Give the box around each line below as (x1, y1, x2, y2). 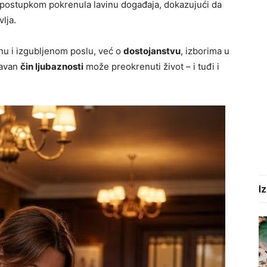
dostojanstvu (123, 45, 181, 57)
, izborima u (181, 45, 229, 57)
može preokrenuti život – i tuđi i (83, 61, 219, 73)
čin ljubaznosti (20, 61, 83, 73)
